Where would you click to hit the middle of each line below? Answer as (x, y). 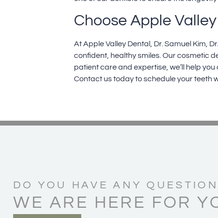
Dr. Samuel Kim (180, 44)
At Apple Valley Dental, (114, 44)
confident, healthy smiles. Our (126, 55)
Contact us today (104, 79)
